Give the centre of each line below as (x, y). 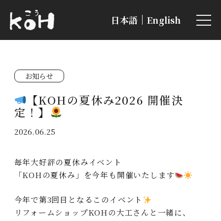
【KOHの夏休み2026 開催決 (105, 99)
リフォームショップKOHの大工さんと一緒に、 (102, 212)
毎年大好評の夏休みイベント (68, 162)
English (164, 20)
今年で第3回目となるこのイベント (78, 199)
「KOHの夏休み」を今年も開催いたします (94, 175)
